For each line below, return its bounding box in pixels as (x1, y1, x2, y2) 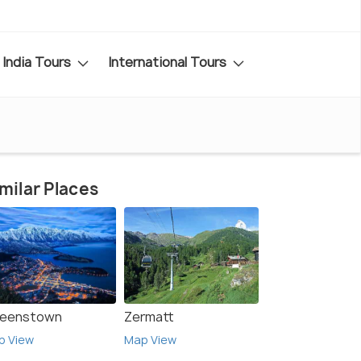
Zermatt (124, 308, 174, 326)
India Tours (2, 52, 74, 71)
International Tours (108, 52, 230, 71)
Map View (124, 332, 176, 348)
